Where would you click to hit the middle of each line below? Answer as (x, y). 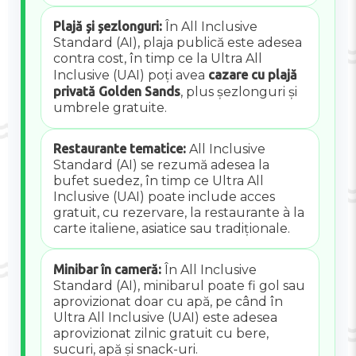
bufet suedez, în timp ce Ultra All (158, 180)
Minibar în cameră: (107, 269)
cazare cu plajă (252, 75)
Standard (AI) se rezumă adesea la (161, 164)
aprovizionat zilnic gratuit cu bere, (161, 333)
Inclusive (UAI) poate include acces (164, 196)
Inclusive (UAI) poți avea (130, 75)
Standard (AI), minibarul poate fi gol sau (179, 285)
